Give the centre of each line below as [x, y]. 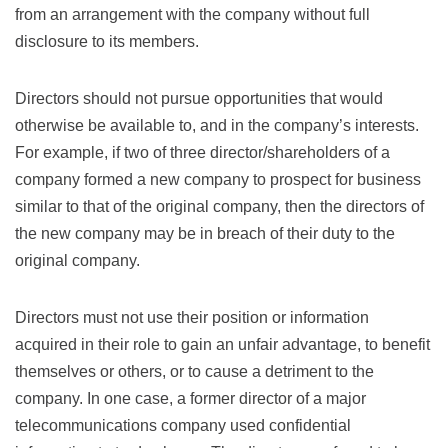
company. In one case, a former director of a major [190, 398]
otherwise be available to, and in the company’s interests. [217, 125]
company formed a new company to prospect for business [218, 179]
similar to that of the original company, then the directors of [219, 206]
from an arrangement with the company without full [192, 14]
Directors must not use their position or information [192, 317]
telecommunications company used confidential [183, 425]
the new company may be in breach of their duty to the [205, 233]
